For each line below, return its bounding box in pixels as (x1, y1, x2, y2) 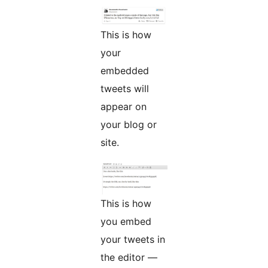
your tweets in (100, 233, 165, 246)
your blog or (100, 118, 157, 131)
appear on (100, 100, 147, 113)
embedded (100, 65, 149, 77)
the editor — (100, 251, 157, 264)
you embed (100, 215, 151, 228)
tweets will (100, 83, 149, 95)
